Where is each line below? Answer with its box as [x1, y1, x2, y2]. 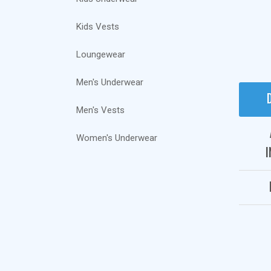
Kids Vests [76, 21, 120, 33]
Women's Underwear [76, 132, 158, 144]
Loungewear [76, 49, 126, 60]
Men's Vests [76, 105, 125, 116]
